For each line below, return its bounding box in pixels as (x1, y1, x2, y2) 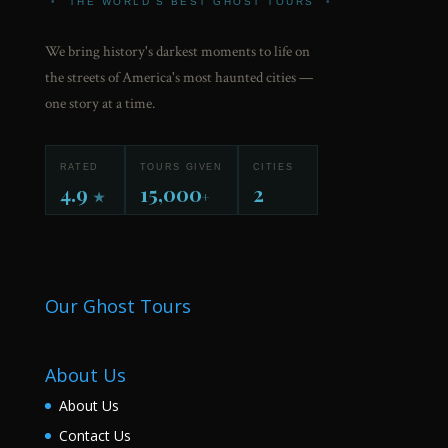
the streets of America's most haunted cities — (44, 68, 313, 88)
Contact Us (58, 425, 131, 445)
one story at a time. (44, 94, 155, 114)
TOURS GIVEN (139, 162, 223, 173)
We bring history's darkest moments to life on (44, 42, 310, 62)
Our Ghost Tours (44, 293, 191, 318)
